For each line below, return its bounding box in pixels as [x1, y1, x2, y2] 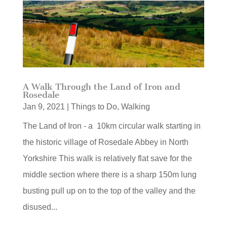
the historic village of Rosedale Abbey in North [22, 138, 188, 147]
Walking [121, 102, 150, 111]
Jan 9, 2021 [22, 102, 65, 111]
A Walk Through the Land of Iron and [22, 82, 180, 92]
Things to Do [70, 102, 117, 111]
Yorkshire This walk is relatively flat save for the [22, 154, 192, 163]
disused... [22, 203, 57, 212]
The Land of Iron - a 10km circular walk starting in [22, 122, 201, 131]
